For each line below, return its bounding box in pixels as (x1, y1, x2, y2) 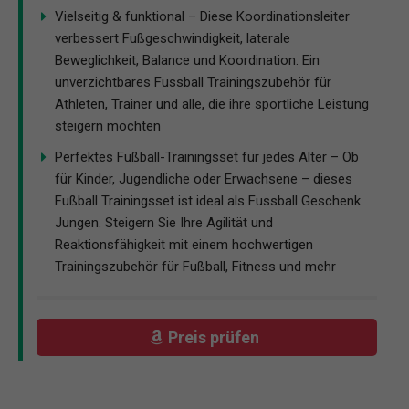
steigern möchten (55, 118, 161, 135)
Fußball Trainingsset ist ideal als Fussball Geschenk (55, 193, 361, 210)
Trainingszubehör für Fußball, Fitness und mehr (55, 258, 336, 276)
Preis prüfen (168, 327, 264, 347)
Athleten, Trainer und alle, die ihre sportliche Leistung (55, 96, 369, 113)
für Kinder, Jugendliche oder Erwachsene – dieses (55, 171, 352, 188)
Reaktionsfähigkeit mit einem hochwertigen (55, 236, 313, 254)
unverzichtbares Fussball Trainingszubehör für (55, 74, 331, 91)
